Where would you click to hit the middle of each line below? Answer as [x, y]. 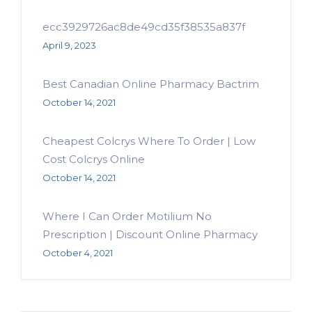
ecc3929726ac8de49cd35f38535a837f [144, 27]
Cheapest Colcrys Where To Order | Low [149, 141]
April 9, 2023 [69, 46]
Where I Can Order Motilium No [127, 217]
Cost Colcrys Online [94, 159]
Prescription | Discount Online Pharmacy [150, 235]
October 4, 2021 [78, 253]
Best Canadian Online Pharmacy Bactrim [151, 84]
